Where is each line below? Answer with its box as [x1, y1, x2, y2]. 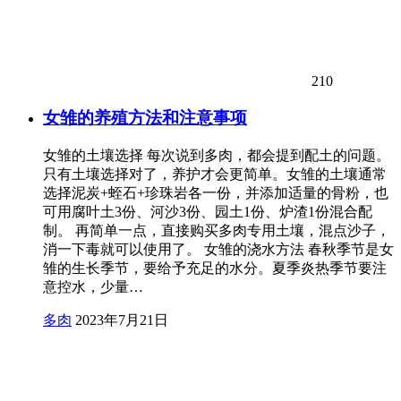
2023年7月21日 [75, 311, 168, 328]
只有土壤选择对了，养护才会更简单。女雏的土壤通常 [43, 166, 387, 182]
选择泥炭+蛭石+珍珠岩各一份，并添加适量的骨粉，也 [43, 184, 388, 200]
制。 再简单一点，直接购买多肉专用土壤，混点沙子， [43, 222, 390, 238]
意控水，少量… [43, 278, 143, 294]
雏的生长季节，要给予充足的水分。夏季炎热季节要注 [43, 260, 387, 276]
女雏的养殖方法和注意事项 [43, 108, 247, 128]
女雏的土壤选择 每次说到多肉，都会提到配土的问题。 [43, 147, 390, 163]
